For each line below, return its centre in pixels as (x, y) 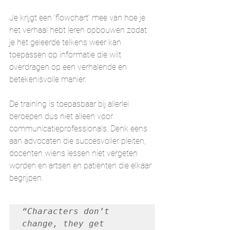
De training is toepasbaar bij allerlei (70, 104)
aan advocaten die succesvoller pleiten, (79, 141)
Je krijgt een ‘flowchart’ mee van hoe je (78, 17)
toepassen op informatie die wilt (66, 54)
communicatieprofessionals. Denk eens (79, 128)
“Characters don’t (66, 211)
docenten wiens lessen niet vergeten (74, 153)
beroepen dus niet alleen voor (62, 116)
